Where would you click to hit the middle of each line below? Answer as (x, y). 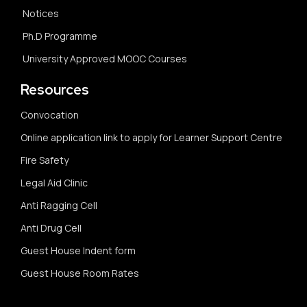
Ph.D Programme (60, 36)
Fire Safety (45, 160)
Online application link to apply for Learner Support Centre (151, 137)
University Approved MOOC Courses (105, 58)
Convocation (50, 114)
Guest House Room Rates (80, 273)
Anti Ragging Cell (59, 205)
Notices (41, 13)
